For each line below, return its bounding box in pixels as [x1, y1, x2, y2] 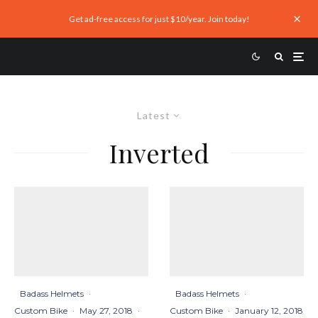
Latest [137, 109, 170, 121]
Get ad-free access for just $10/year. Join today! [68, 13, 250, 24]
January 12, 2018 [235, 305, 303, 317]
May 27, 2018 [79, 305, 133, 317]
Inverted [109, 136, 209, 170]
